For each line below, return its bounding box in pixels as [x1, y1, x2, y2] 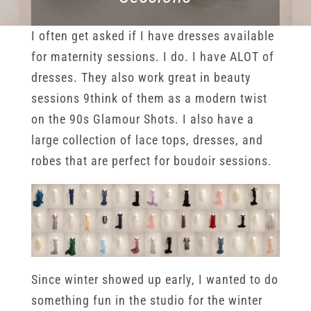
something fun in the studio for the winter [31, 292, 262, 308]
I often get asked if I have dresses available [31, 28, 274, 43]
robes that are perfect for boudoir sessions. [31, 153, 272, 168]
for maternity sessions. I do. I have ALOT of [31, 49, 274, 64]
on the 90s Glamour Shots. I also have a [31, 111, 254, 126]
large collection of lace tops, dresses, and [31, 132, 263, 147]
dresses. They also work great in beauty [31, 69, 251, 85]
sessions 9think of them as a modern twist [31, 90, 267, 106]
